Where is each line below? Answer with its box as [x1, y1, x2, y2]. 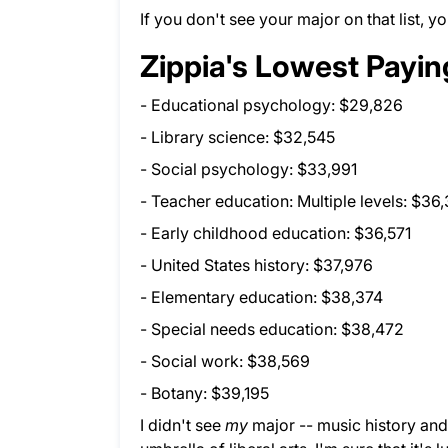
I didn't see [140, 415, 225, 436]
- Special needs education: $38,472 [140, 319, 404, 340]
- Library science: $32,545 [140, 127, 335, 148]
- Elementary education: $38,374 [140, 287, 383, 308]
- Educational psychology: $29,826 [140, 95, 403, 116]
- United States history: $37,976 [140, 255, 373, 276]
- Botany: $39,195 [140, 383, 269, 404]
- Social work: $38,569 [140, 351, 310, 372]
